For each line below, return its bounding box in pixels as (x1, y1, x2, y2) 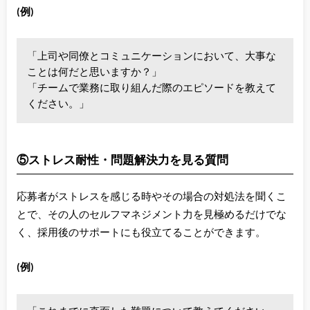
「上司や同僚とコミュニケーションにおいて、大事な (27, 51, 277, 62)
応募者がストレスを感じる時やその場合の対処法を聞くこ (16, 191, 286, 203)
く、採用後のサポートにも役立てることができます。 (16, 227, 266, 239)
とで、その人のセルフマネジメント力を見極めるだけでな (16, 209, 286, 221)
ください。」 (27, 98, 90, 110)
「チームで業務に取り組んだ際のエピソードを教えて (27, 82, 277, 94)
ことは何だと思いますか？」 (27, 66, 163, 78)
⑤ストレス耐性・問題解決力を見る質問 (16, 151, 228, 167)
